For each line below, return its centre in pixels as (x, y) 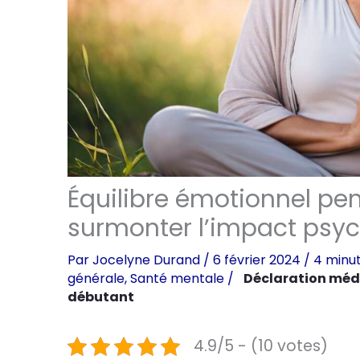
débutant (101, 297)
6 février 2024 (258, 260)
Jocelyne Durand (148, 260)
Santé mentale (177, 279)
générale (96, 279)
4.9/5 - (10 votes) (261, 346)
